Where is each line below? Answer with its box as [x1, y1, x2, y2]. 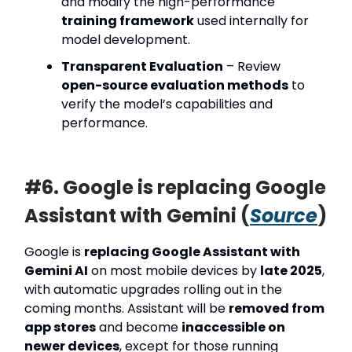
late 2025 [260, 261, 322, 280]
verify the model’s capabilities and [61, 94, 273, 113]
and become [96, 317, 181, 336]
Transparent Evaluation [61, 57, 223, 75]
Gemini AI [24, 261, 88, 280]
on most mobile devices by [88, 261, 260, 280]
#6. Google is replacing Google [24, 174, 326, 200]
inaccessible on [181, 317, 285, 336]
